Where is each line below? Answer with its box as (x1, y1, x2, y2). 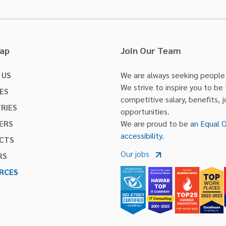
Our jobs (121, 148, 153, 159)
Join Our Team (121, 44, 181, 56)
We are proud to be (121, 118, 190, 129)
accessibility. (121, 130, 164, 141)
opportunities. (121, 106, 169, 117)
